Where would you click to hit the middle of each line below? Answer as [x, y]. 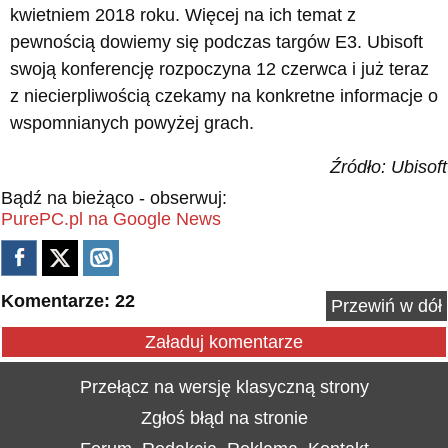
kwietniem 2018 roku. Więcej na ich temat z [183, 14]
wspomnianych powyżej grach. [132, 122]
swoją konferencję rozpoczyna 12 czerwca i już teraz [219, 68]
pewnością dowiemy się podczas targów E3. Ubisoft [216, 41]
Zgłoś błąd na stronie [224, 417]
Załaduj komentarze [224, 341]
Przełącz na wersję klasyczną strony [224, 386]
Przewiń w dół [386, 305]
